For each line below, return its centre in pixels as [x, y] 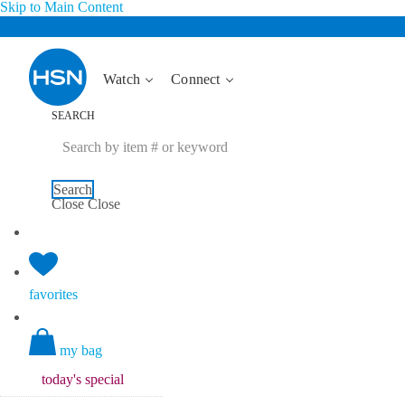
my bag [81, 350]
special [102, 379]
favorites [53, 294]
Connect [198, 79]
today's [61, 379]
